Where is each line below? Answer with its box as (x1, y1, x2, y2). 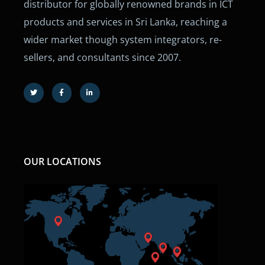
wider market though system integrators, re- (24, 33, 222, 47)
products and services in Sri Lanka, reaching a (24, 15, 227, 29)
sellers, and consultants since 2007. (24, 51, 181, 64)
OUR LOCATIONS (24, 154, 101, 168)
